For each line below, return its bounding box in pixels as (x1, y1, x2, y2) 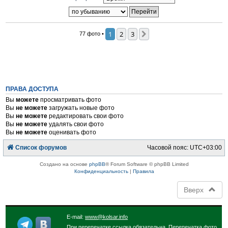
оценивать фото (47, 128, 97, 136)
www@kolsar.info (85, 213, 128, 220)
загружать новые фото (47, 104, 115, 111)
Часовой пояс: (147, 144, 190, 151)
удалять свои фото (47, 120, 104, 128)
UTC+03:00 (189, 144, 222, 151)
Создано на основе (39, 161, 89, 167)
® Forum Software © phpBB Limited (105, 161, 189, 167)
